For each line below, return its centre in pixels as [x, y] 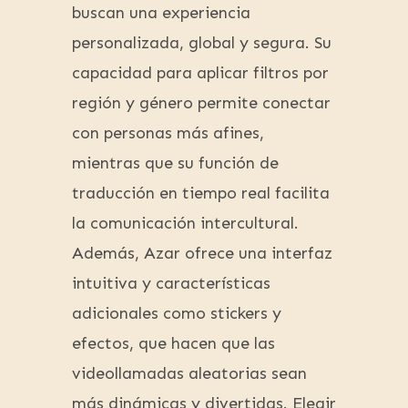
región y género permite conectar [201, 103]
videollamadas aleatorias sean [189, 374]
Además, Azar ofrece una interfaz [202, 254]
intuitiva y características [171, 284]
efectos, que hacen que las [173, 344]
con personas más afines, [168, 133]
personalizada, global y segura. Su [202, 43]
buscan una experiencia [161, 13]
